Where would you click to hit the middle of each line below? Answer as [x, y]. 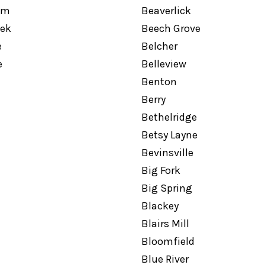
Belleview [164, 64]
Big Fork [161, 170]
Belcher [159, 46]
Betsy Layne [169, 135]
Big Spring [167, 188]
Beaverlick [166, 11]
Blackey [160, 206]
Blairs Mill [165, 224]
